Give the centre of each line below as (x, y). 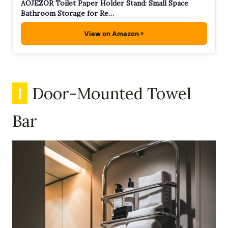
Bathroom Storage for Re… (67, 13)
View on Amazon (111, 34)
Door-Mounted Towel (110, 93)
